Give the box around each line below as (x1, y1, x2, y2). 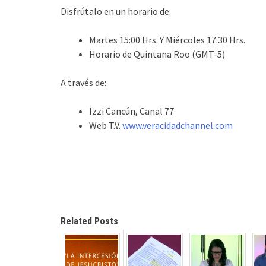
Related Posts (61, 216, 118, 227)
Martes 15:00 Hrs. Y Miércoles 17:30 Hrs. (89, 34, 245, 46)
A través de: (61, 77, 106, 88)
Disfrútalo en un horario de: (61, 5, 171, 17)
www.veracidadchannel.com (122, 119, 233, 131)
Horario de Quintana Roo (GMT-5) (89, 48, 225, 60)
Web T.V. (89, 119, 122, 131)
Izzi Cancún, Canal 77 (89, 105, 174, 117)
